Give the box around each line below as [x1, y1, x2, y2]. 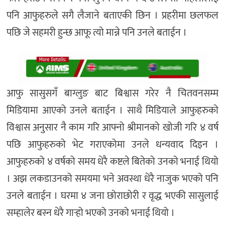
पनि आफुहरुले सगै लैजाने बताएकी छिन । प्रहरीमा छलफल [7, 7, 218, 25]
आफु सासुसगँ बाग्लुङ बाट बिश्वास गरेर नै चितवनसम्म [7, 85, 218, 102]
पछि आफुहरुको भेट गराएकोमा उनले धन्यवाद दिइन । [7, 136, 218, 154]
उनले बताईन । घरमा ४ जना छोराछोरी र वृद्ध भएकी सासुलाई [7, 187, 218, 205]
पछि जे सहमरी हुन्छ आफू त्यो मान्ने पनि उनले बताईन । [7, 24, 187, 42]
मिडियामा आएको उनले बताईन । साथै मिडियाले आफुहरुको [7, 102, 218, 120]
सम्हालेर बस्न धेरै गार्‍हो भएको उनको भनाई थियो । [7, 204, 175, 222]
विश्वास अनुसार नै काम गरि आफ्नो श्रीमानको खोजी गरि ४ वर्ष [7, 119, 218, 137]
